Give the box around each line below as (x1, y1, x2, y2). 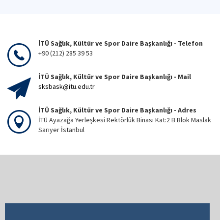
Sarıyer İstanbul (38, 125, 86, 134)
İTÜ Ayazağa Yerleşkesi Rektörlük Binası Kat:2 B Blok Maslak (38, 115, 211, 124)
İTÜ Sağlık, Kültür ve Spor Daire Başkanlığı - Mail (38, 72, 191, 81)
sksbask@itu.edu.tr (38, 82, 95, 91)
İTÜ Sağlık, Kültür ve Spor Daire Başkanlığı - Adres (38, 106, 199, 114)
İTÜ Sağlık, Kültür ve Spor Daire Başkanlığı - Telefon (38, 39, 203, 48)
